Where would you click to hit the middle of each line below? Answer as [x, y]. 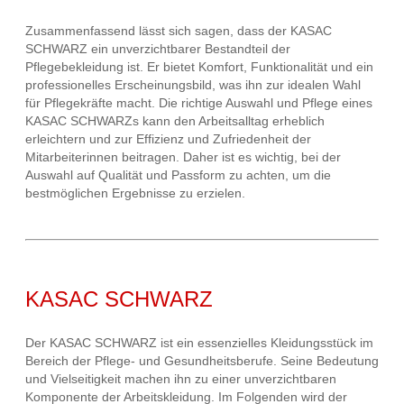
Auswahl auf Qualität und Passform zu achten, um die [178, 175]
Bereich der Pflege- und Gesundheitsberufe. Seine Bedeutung [202, 361]
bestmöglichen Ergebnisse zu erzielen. [135, 193]
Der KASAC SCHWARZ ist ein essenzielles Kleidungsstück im [199, 343]
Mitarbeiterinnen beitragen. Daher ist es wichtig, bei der [183, 157]
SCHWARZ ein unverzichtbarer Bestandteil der [158, 49]
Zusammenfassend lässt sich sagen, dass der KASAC [179, 31]
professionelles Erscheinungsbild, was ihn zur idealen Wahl [193, 85]
